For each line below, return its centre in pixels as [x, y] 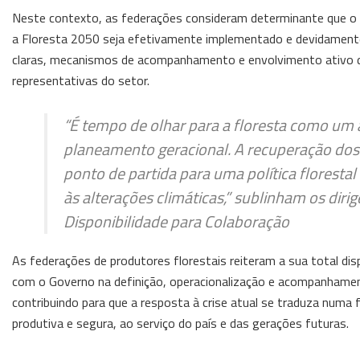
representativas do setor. [81, 80]
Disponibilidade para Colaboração [176, 221]
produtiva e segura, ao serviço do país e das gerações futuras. [180, 323]
